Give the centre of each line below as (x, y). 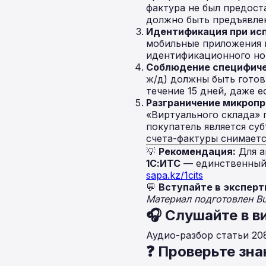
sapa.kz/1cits (175, 175)
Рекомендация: (197, 151)
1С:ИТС (163, 163)
